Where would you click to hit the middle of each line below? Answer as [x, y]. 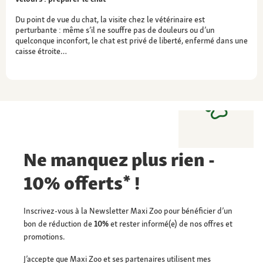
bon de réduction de [59, 223]
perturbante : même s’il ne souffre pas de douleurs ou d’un [115, 30]
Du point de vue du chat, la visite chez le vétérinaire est [110, 19]
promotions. [44, 236]
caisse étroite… [41, 51]
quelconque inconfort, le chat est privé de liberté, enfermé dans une [131, 40]
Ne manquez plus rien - [119, 159]
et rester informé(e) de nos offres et [171, 223]
